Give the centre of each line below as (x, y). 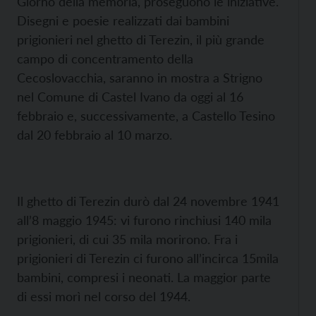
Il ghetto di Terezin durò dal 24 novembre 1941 (148, 201)
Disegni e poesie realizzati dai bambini (123, 20)
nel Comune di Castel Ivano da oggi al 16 (130, 97)
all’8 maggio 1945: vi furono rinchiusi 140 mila (144, 220)
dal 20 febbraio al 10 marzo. (95, 135)
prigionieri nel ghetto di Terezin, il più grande (141, 39)
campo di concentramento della (105, 59)
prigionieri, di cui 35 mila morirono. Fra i (127, 239)
